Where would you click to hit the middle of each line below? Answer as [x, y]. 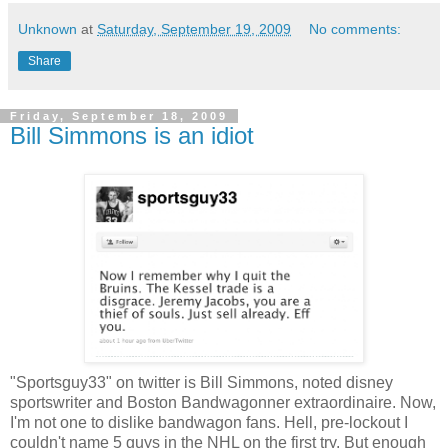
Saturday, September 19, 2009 [194, 29]
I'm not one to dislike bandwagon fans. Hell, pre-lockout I [209, 422]
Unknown [47, 29]
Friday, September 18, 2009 [119, 116]
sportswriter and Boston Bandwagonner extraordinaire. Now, [223, 402]
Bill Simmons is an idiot [132, 136]
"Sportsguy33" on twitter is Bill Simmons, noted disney [201, 382]
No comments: [355, 29]
